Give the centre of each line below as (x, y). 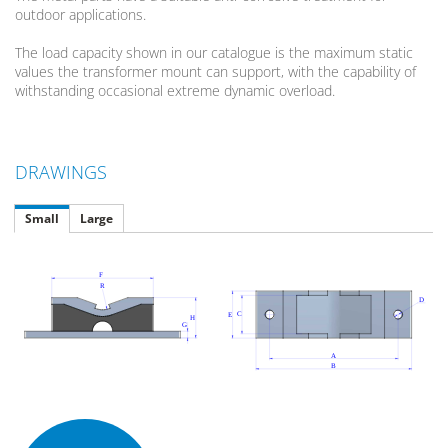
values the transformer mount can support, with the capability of (215, 72)
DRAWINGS (61, 172)
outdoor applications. (80, 15)
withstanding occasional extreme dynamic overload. (175, 91)
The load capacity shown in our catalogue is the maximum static (214, 53)
